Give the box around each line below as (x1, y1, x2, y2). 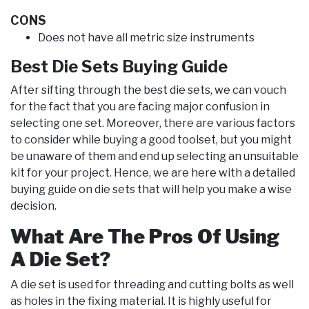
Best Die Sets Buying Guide (10, 57, 228, 77)
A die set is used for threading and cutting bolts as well (10, 278, 294, 292)
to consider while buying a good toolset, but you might (10, 133, 292, 147)
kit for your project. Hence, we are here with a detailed (10, 166, 295, 180)
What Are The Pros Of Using (10, 225, 280, 249)
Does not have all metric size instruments (38, 31, 255, 45)
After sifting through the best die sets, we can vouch (10, 83, 286, 97)
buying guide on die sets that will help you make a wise (10, 183, 292, 197)
